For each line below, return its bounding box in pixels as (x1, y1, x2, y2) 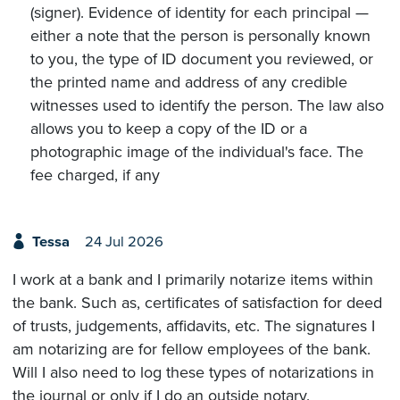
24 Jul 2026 (84, 233, 163, 252)
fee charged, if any (30, 164, 160, 185)
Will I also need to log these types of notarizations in (12, 362, 374, 383)
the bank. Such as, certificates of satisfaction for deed (12, 293, 382, 313)
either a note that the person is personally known (30, 25, 371, 46)
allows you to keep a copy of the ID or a (30, 118, 307, 138)
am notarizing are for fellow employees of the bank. (12, 339, 371, 360)
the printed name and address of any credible (30, 71, 347, 92)
